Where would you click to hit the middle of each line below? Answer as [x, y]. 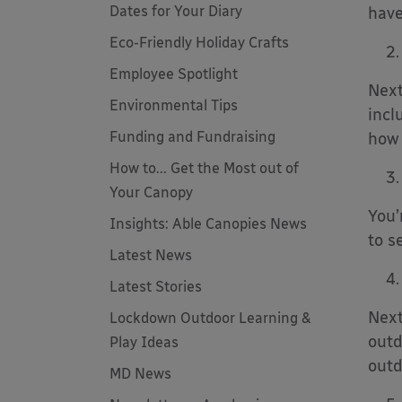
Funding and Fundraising [192, 137]
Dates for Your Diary [176, 11]
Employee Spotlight [174, 74]
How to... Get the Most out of [204, 168]
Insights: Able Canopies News [208, 224]
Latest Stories [156, 287]
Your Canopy [151, 192]
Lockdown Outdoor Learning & [210, 318]
